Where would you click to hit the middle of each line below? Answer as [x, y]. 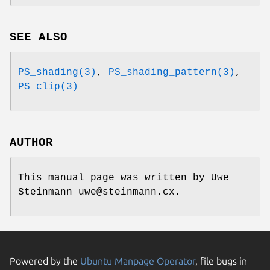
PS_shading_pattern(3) [172, 73]
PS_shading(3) [57, 73]
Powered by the [45, 261]
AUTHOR [31, 143]
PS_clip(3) [48, 87]
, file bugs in [221, 261]
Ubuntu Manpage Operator [138, 261]
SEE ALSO [39, 38]
